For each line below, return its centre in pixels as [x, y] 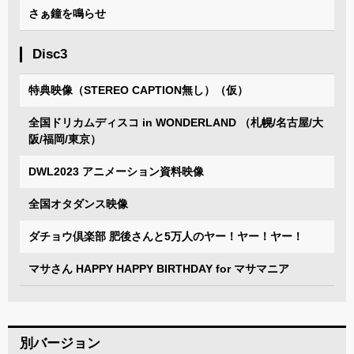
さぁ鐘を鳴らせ [67, 13]
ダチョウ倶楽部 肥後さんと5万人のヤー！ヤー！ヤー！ [166, 236]
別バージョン [60, 343]
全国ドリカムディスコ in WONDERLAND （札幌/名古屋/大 [176, 122]
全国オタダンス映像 [78, 203]
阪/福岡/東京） [65, 139]
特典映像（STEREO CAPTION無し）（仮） [138, 90]
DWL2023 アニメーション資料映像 [116, 171]
